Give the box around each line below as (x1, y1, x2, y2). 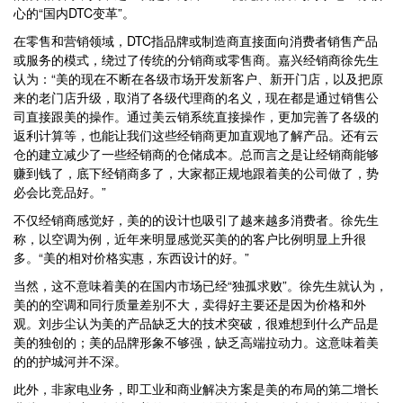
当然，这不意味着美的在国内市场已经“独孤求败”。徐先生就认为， (13, 276, 388, 294)
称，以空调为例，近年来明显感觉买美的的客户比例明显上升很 (13, 229, 366, 247)
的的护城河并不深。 (13, 352, 127, 370)
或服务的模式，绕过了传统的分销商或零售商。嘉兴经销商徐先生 (13, 50, 379, 68)
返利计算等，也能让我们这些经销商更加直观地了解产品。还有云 (13, 126, 379, 144)
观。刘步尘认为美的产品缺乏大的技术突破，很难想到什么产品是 (13, 314, 379, 332)
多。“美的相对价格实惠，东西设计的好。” (13, 248, 249, 266)
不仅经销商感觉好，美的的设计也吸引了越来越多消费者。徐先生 (13, 210, 379, 228)
